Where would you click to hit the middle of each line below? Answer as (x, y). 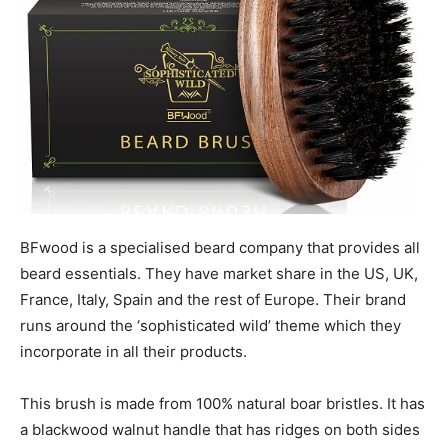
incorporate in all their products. (135, 351)
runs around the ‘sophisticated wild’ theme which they (210, 325)
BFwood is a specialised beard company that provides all (220, 247)
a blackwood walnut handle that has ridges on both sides (220, 429)
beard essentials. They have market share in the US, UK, (219, 273)
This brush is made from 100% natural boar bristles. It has (222, 403)
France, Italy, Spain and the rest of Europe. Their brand (213, 299)
